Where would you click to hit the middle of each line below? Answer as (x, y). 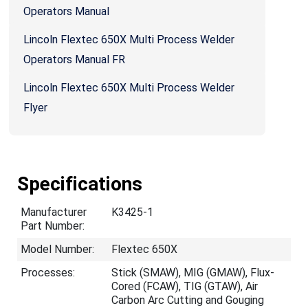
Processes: (48, 273)
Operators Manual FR (74, 59)
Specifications (80, 184)
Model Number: (57, 249)
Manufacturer (54, 212)
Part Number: (53, 226)
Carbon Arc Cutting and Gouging (188, 300)
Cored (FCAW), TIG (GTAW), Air (185, 286)
